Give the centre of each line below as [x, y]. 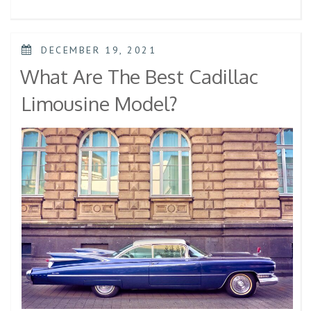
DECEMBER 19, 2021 [99, 50]
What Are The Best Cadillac [139, 76]
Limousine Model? [100, 103]
